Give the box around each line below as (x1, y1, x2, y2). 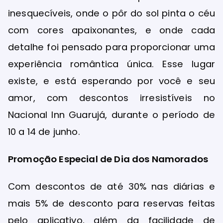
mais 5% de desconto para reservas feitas (8, 197, 215, 210)
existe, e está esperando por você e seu (8, 74, 215, 87)
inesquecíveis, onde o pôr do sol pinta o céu (8, 6, 215, 19)
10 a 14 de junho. (8, 125, 80, 138)
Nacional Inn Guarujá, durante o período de (8, 108, 215, 121)
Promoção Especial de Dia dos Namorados (8, 152, 209, 165)
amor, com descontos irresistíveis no (8, 91, 215, 104)
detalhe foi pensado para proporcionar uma (8, 40, 215, 53)
